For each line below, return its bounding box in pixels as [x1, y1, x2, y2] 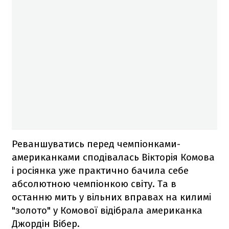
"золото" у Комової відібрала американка [12, 204, 202, 216]
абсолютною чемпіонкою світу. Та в [12, 177, 176, 190]
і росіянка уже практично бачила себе [12, 164, 189, 176]
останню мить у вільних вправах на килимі [12, 191, 211, 203]
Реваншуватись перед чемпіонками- [12, 138, 180, 150]
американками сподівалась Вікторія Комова [12, 151, 215, 163]
